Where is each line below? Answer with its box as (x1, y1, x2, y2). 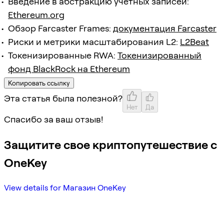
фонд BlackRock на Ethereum (8, 63, 130, 74)
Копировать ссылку (8, 78, 70, 87)
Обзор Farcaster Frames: (8, 22, 113, 33)
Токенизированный (117, 49, 201, 60)
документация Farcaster (113, 22, 216, 33)
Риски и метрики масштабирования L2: (8, 36, 180, 47)
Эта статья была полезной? (4, 92, 122, 103)
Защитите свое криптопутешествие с (4, 137, 217, 152)
